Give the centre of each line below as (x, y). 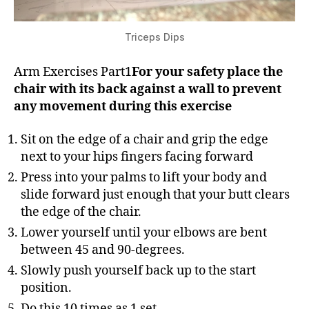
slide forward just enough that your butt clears (155, 195)
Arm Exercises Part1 (73, 72)
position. (46, 288)
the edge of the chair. (81, 212)
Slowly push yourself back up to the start (138, 270)
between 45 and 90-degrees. (103, 250)
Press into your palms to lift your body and (144, 177)
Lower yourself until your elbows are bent (144, 232)
